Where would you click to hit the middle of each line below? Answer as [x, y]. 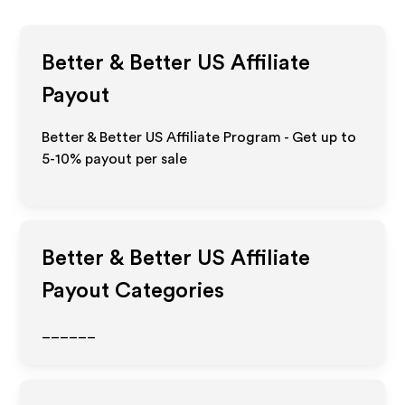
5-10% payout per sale [115, 159]
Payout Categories [133, 291]
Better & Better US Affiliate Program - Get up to [199, 137]
